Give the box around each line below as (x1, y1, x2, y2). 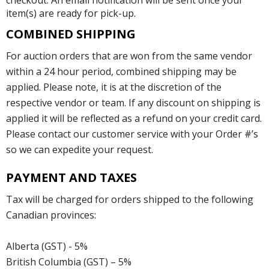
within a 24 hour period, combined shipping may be (6, 65, 237, 79)
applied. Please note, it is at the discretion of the (6, 80, 222, 94)
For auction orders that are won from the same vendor (6, 49, 252, 63)
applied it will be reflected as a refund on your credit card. (6, 112, 262, 125)
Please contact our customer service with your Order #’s (6, 127, 258, 141)
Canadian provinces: (6, 208, 96, 222)
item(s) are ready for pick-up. (6, 7, 136, 20)
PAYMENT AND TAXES (6, 169, 137, 186)
